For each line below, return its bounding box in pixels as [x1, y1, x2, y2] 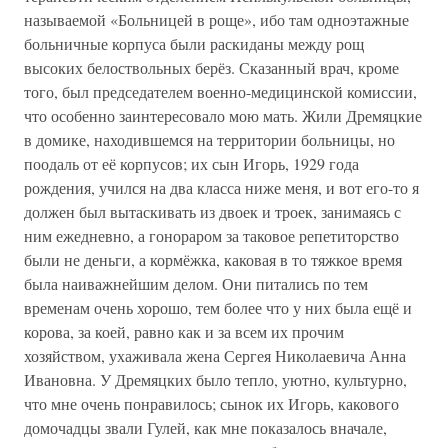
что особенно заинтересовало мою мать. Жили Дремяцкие [24, 105, 422, 126]
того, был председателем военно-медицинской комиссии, [24, 81, 417, 102]
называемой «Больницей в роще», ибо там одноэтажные [24, 9, 409, 30]
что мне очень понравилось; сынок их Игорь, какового [24, 393, 399, 414]
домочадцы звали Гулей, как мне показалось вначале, [24, 417, 387, 438]
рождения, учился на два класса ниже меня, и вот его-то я [24, 177, 419, 198]
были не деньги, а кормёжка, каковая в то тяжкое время [24, 249, 402, 270]
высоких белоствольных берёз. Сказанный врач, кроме [24, 57, 399, 78]
